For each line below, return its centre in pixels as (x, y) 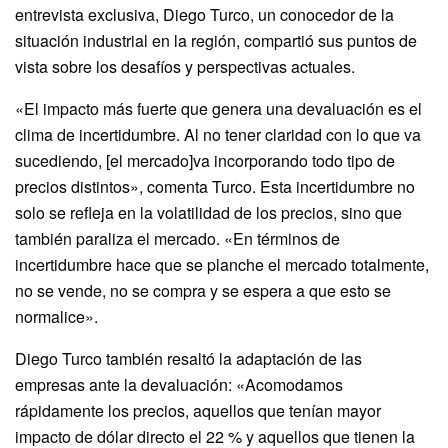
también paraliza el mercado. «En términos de (177, 238)
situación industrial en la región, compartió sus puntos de (216, 40)
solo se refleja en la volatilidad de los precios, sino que (208, 212)
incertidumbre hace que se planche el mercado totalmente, (222, 264)
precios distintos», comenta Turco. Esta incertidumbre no (215, 186)
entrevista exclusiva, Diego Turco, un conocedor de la (204, 14)
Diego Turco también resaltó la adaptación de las (188, 358)
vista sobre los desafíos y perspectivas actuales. (185, 66)
